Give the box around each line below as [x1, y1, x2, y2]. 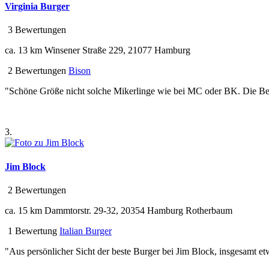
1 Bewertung [5, 226, 57, 236]
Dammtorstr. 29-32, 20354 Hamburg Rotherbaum [42, 205, 232, 216]
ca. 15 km [5, 205, 42, 216]
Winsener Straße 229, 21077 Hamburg [42, 45, 190, 56]
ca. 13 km [5, 45, 42, 56]
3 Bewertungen [5, 25, 66, 35]
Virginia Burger [5, 1, 70, 12]
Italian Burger [59, 226, 112, 236]
